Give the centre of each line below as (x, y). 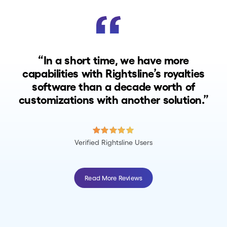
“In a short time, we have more (113, 60)
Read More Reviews (113, 178)
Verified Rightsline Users (113, 142)
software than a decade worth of (113, 87)
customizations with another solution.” (113, 100)
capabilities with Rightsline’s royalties (113, 73)
